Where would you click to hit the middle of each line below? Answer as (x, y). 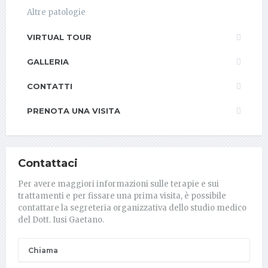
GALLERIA (48, 61)
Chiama (43, 250)
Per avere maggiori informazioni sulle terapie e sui (118, 184)
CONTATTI (50, 86)
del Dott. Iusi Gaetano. (61, 220)
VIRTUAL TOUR (59, 37)
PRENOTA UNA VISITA (74, 110)
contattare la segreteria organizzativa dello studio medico (132, 208)
